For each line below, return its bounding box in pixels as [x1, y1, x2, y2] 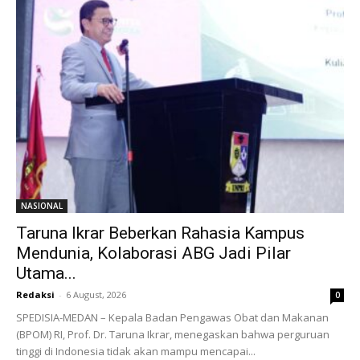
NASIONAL [21, 199, 63, 211]
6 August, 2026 [66, 288, 126, 301]
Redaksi [16, 288, 55, 301]
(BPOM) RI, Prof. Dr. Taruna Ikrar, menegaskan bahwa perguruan [16, 326, 329, 342]
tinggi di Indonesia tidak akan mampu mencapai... [16, 343, 256, 358]
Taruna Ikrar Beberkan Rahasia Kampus [16, 223, 305, 243]
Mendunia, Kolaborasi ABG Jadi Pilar [16, 243, 291, 263]
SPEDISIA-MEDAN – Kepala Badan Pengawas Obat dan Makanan [16, 309, 329, 325]
